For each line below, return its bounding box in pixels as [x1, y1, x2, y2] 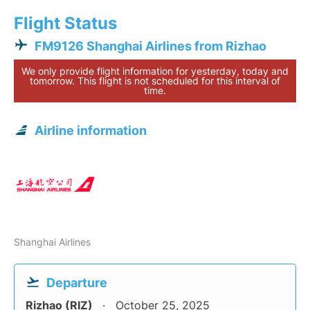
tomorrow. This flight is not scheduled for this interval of [30, 75, 280, 87]
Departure [46, 275, 107, 291]
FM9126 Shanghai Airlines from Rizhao [35, 39, 266, 54]
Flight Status [14, 13, 117, 34]
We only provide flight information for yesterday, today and [21, 65, 289, 77]
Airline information [35, 123, 147, 138]
